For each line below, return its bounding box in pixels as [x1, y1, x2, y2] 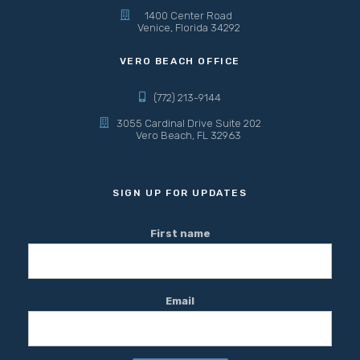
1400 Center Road [145, 9, 232, 22]
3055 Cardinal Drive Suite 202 [116, 117, 261, 129]
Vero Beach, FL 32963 [136, 129, 241, 141]
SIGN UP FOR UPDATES [112, 186, 247, 198]
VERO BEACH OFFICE [119, 55, 241, 67]
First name [149, 227, 211, 239]
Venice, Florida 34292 [137, 21, 240, 34]
